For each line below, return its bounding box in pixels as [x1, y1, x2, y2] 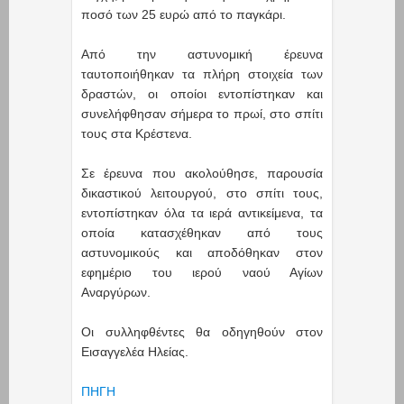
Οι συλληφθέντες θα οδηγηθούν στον [81, 324, 323, 339]
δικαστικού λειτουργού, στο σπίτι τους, [81, 185, 323, 200]
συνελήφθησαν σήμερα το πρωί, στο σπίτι [81, 106, 323, 121]
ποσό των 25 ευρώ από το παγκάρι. [81, 6, 286, 22]
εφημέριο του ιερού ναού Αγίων [81, 264, 323, 280]
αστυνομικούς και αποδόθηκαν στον [81, 244, 323, 260]
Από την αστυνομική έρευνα [81, 46, 323, 61]
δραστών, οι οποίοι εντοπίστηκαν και [81, 86, 323, 101]
